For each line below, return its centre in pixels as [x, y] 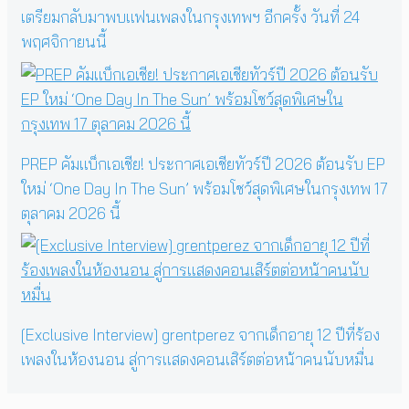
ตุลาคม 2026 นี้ [71, 213]
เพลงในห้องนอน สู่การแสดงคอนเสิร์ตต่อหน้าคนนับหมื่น [198, 359]
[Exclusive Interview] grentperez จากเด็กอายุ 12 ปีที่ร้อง [200, 335]
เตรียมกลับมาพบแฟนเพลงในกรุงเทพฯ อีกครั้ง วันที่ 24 [190, 17]
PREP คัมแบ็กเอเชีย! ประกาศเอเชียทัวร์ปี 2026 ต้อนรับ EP [203, 163]
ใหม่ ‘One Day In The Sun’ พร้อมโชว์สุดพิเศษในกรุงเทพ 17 [204, 188]
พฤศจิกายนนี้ [64, 42]
